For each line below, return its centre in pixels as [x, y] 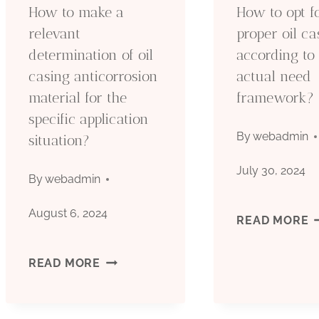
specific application [88, 119]
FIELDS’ [123, 91]
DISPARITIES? [141, 125]
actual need [274, 76]
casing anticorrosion [93, 76]
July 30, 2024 [271, 170]
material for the [77, 97]
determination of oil [90, 54]
